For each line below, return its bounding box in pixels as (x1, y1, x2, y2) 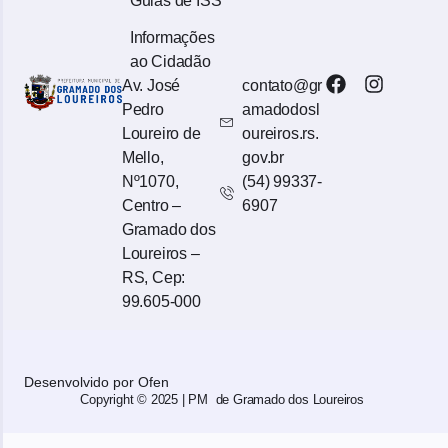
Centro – (121, 197, 182, 215)
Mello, (121, 149, 164, 167)
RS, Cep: (121, 269, 186, 287)
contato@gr (242, 77, 323, 95)
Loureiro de (121, 125, 201, 143)
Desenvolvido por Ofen (24, 374, 169, 391)
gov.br (242, 149, 284, 167)
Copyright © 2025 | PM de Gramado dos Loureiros (80, 392, 368, 408)
